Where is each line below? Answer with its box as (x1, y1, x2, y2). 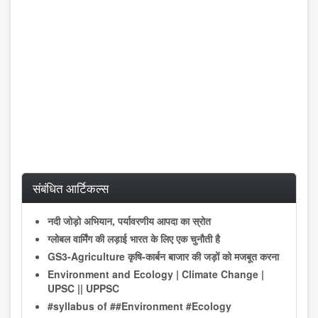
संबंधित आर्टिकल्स (33, 178, 109, 197)
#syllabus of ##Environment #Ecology (48, 298, 231, 313)
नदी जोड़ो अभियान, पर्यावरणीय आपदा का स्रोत (48, 213, 211, 228)
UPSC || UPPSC (48, 280, 119, 295)
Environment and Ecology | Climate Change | (48, 266, 264, 281)
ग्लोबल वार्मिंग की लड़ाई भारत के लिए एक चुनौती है (48, 231, 220, 246)
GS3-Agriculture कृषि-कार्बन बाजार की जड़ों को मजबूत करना (48, 248, 279, 263)
